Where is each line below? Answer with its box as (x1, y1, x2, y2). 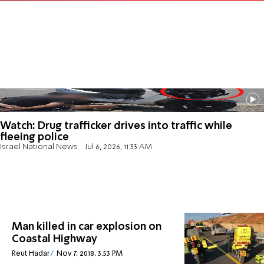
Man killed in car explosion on (12, 222, 161, 233)
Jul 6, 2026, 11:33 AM (84, 143, 152, 151)
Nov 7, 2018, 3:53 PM (56, 249, 123, 258)
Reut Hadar (12, 249, 50, 258)
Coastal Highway (12, 234, 97, 245)
